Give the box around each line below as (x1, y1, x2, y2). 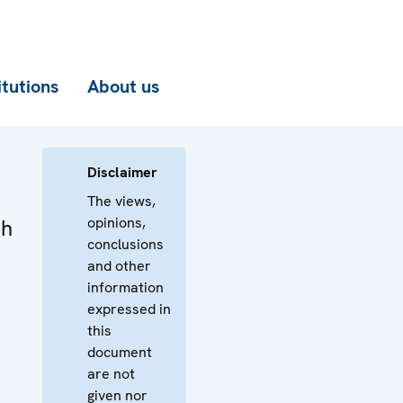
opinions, (87, 213, 146, 232)
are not (87, 364, 135, 383)
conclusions (87, 235, 164, 254)
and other (87, 256, 151, 275)
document (87, 343, 152, 362)
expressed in (87, 300, 171, 318)
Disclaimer (87, 163, 157, 182)
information (87, 278, 164, 297)
